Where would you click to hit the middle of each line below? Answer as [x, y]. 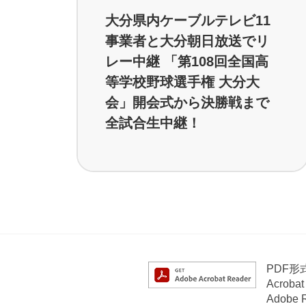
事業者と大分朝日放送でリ [187, 41]
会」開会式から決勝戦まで [187, 102]
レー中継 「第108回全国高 [187, 61]
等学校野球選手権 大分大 [182, 82]
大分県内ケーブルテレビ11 [188, 20]
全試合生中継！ [153, 123]
